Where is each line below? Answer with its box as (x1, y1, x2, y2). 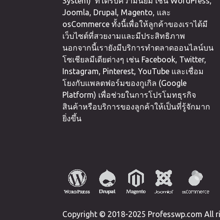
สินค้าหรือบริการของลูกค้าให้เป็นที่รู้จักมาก (62, 102, 210, 111)
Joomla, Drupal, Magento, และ (62, 7, 171, 17)
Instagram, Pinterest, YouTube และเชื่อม (62, 66, 204, 76)
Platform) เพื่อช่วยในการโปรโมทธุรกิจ (62, 90, 196, 99)
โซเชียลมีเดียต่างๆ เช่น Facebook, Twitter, (62, 55, 206, 64)
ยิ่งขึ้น (62, 113, 82, 123)
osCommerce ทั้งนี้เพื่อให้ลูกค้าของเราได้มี (62, 19, 208, 28)
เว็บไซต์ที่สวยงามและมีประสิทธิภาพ (62, 31, 185, 40)
